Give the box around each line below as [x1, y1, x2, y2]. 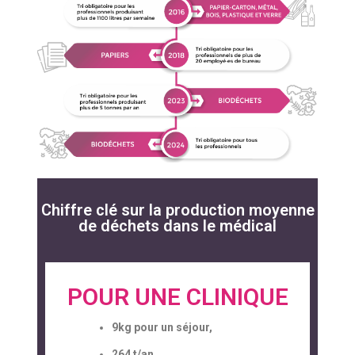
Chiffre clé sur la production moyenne [40, 200, 315, 220]
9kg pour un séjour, [111, 321, 215, 334]
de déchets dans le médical [78, 216, 277, 236]
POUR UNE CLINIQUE [67, 283, 288, 311]
